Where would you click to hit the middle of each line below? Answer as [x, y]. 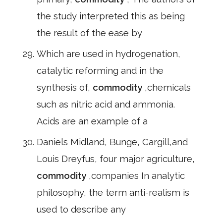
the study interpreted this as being [111, 16]
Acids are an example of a [92, 121]
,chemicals [168, 87]
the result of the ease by [89, 33]
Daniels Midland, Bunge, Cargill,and [112, 142]
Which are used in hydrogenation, [109, 54]
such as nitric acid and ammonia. [106, 104]
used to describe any [81, 209]
